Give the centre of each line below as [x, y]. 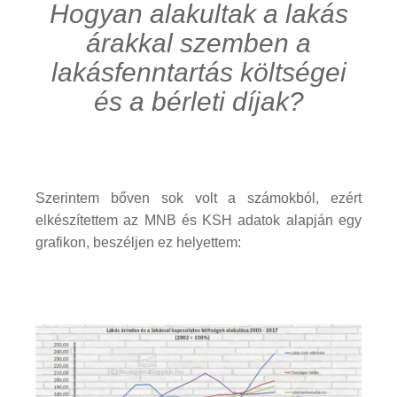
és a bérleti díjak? [198, 101]
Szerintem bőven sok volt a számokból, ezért [198, 198]
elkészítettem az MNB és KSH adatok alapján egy [198, 220]
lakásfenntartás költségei [198, 72]
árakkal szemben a [198, 43]
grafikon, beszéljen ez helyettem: [138, 242]
